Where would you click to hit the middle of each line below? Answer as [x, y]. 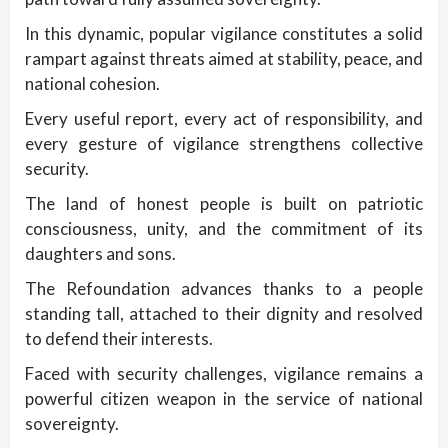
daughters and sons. [100, 254]
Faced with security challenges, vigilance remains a [224, 374]
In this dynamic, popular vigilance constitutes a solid [224, 34]
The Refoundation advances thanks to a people [224, 289]
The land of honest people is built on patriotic [224, 204]
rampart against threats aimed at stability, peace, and [224, 59]
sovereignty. [72, 424]
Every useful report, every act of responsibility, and [224, 119]
